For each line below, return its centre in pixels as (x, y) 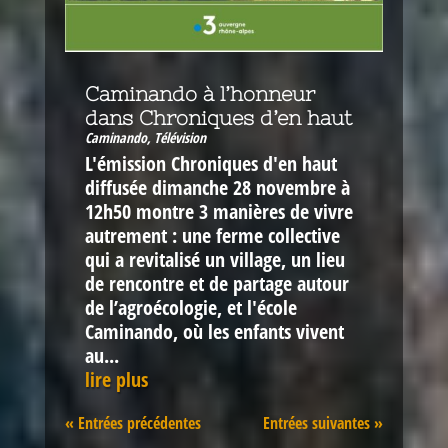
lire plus (116, 380)
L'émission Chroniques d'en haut (210, 164)
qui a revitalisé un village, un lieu (214, 260)
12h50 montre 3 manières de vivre (218, 212)
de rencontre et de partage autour (216, 284)
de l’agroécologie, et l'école (190, 308)
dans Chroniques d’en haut (218, 118)
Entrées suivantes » (323, 423)
